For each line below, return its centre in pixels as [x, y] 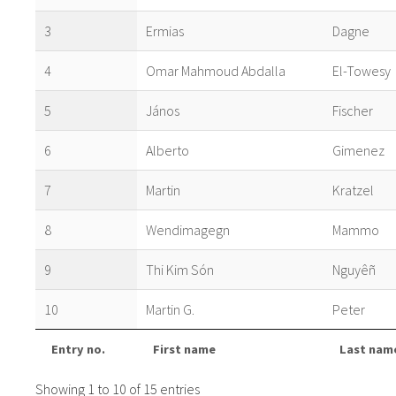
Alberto [168, 151]
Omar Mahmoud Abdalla [216, 71]
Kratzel [353, 190]
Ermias [165, 31]
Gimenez [358, 151]
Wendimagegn [188, 230]
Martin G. [170, 310]
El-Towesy [362, 71]
